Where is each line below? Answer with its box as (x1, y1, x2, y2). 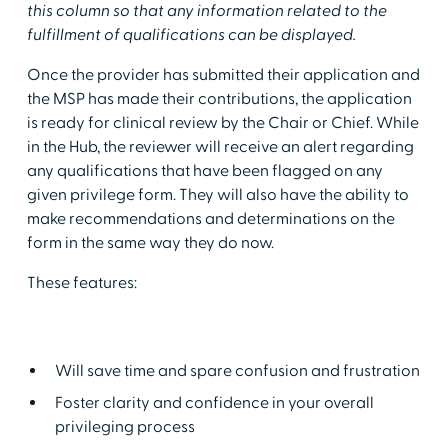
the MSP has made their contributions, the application (26, 88, 412, 109)
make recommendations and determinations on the (26, 208, 395, 229)
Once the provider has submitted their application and (26, 64, 420, 85)
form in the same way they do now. (26, 232, 274, 253)
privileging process (54, 416, 195, 437)
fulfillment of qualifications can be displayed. (26, 24, 356, 45)
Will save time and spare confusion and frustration (54, 360, 420, 381)
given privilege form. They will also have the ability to (26, 184, 409, 205)
